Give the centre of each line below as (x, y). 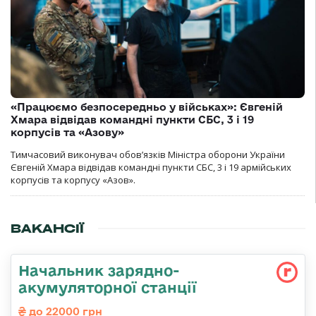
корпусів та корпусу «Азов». (73, 180)
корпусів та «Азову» (67, 132)
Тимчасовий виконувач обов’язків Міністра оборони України (148, 154)
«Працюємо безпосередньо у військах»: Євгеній (147, 107)
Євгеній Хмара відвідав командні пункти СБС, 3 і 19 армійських (151, 167)
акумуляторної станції (108, 287)
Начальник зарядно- (99, 270)
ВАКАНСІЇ (47, 228)
